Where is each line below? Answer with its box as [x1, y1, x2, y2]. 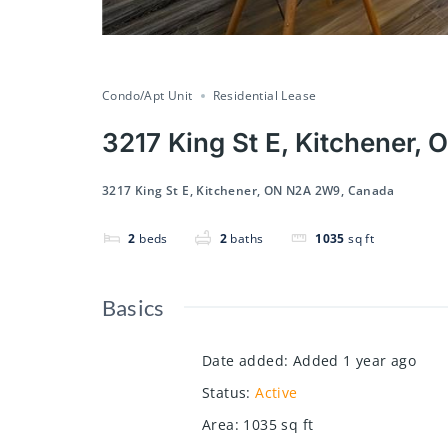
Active [255, 382, 298, 402]
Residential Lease [212, 86, 317, 104]
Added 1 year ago [292, 350, 417, 370]
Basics [102, 293, 165, 321]
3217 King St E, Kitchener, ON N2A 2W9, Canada [102, 181, 394, 199]
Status [202, 382, 247, 402]
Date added [202, 350, 285, 370]
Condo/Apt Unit [102, 86, 193, 104]
